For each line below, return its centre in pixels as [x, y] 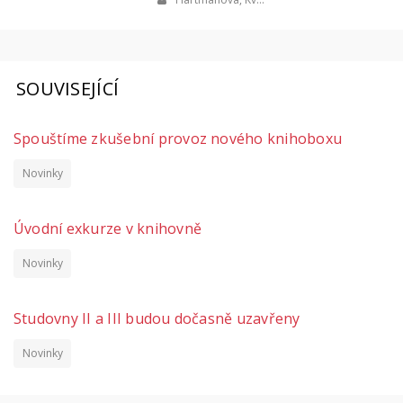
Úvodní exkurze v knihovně [107, 228]
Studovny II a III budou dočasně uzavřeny [157, 318]
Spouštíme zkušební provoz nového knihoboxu [178, 138]
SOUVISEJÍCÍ [67, 88]
